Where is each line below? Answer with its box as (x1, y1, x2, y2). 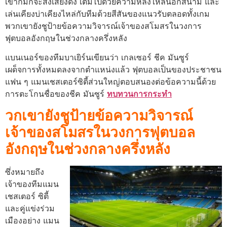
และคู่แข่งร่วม (5, 203, 55, 213)
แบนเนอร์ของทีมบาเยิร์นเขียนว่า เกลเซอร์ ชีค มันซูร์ (5, 52, 189, 63)
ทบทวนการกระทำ (107, 89, 172, 99)
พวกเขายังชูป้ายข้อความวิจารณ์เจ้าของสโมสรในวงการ (5, 20, 202, 31)
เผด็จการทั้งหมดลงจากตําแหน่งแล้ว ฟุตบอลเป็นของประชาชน (5, 64, 221, 75)
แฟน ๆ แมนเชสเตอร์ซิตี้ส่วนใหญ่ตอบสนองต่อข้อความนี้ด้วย (5, 77, 216, 87)
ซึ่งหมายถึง (5, 166, 44, 177)
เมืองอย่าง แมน (5, 215, 59, 225)
